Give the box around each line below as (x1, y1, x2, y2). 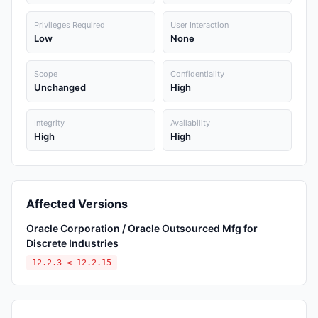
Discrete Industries (26, 237, 119, 249)
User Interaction (170, 20, 229, 30)
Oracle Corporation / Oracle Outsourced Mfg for (26, 222, 258, 234)
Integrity (34, 118, 65, 128)
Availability (170, 118, 210, 128)
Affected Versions (26, 197, 128, 211)
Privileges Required (34, 20, 105, 30)
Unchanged (34, 82, 86, 93)
